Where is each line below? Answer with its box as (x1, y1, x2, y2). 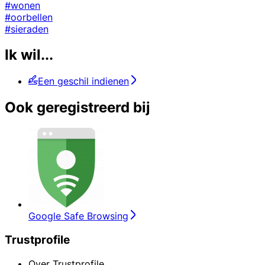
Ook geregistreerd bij (5, 99, 150, 117)
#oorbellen (5, 11, 53, 23)
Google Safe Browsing (28, 210, 128, 222)
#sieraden (5, 22, 49, 35)
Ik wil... (5, 46, 53, 64)
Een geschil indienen (38, 75, 129, 88)
